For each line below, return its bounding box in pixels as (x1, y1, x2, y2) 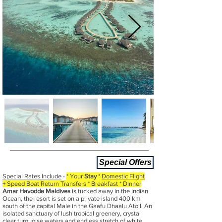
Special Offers (99, 158, 152, 166)
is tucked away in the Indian (72, 187, 148, 195)
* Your (66, 172, 84, 180)
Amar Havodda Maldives (2, 187, 72, 195)
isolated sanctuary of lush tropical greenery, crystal (2, 210, 141, 217)
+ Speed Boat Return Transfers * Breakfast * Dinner (2, 180, 141, 187)
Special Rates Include (2, 172, 61, 180)
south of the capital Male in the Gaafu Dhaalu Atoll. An (2, 202, 152, 210)
